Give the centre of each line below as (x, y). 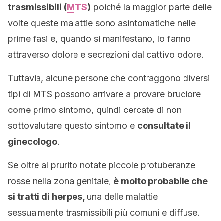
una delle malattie (122, 197)
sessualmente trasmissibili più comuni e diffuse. (104, 212)
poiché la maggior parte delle (151, 7)
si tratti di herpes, (47, 197)
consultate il (164, 126)
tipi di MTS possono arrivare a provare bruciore (104, 94)
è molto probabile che (161, 181)
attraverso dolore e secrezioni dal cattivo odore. (106, 55)
